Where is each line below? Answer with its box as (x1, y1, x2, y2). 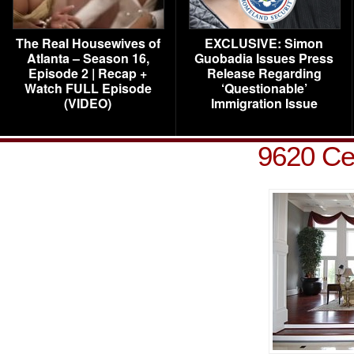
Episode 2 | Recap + (28, 64, 147, 82)
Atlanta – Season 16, (26, 49, 149, 67)
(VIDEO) (64, 94, 111, 112)
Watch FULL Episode (24, 79, 152, 97)
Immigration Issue (210, 94, 318, 112)
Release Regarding (206, 64, 322, 82)
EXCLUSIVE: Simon (205, 34, 323, 52)
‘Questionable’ (220, 79, 307, 97)
